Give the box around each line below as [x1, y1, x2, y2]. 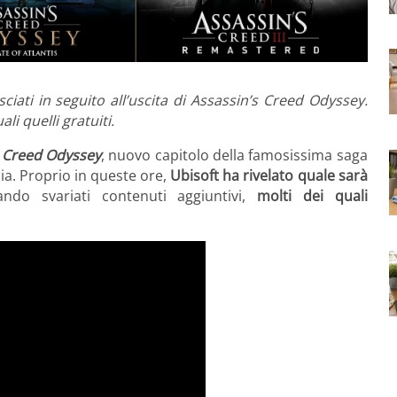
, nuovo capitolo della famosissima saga [101, 145, 368, 166]
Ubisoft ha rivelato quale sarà [170, 166, 368, 186]
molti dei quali [257, 186, 368, 206]
